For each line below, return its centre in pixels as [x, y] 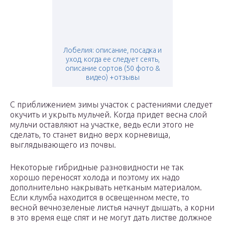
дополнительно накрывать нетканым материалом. [106, 188]
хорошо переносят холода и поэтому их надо [95, 178]
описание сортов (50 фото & [113, 69]
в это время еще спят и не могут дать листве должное [111, 218]
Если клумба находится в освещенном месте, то [100, 198]
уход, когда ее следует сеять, [113, 60]
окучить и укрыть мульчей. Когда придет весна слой [108, 115]
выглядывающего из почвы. [63, 145]
